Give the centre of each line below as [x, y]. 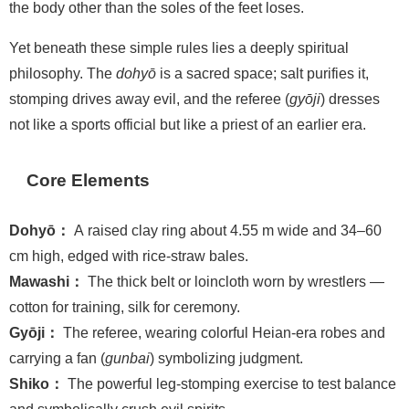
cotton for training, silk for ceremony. [125, 306]
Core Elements [89, 180]
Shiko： [37, 383]
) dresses [350, 98]
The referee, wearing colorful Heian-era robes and [222, 332]
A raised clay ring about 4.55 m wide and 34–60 [226, 230]
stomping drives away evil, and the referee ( [149, 98]
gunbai [127, 357]
